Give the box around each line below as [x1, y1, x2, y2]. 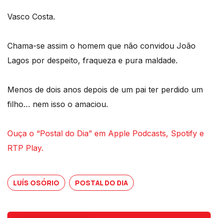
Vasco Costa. [7, 11, 55, 21]
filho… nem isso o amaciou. [7, 99, 108, 109]
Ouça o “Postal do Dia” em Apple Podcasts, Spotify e [7, 128, 204, 138]
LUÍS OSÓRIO [13, 178, 59, 187]
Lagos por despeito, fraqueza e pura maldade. [7, 55, 178, 65]
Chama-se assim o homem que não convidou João [7, 40, 196, 51]
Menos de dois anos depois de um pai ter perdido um [7, 84, 203, 94]
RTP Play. [7, 143, 43, 153]
